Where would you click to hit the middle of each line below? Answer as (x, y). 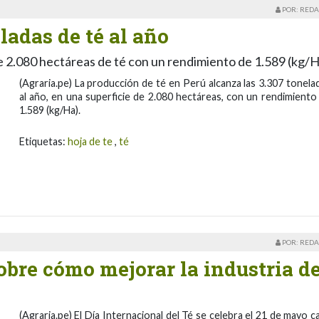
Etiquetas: (43, 141)
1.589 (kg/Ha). (49, 110)
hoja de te (90, 141)
